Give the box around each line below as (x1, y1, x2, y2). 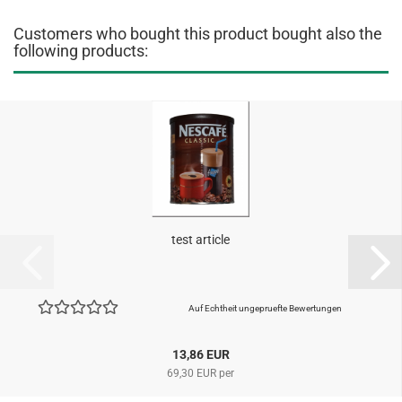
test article (171, 232, 230, 247)
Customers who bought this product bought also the (13, 24, 382, 43)
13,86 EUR (171, 347, 230, 362)
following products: (13, 41, 148, 60)
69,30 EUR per (167, 367, 234, 380)
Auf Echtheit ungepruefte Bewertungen (188, 303, 342, 313)
